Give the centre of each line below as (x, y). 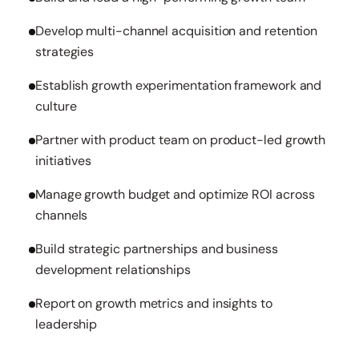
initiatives (64, 161)
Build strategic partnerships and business (157, 249)
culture (56, 106)
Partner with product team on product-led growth (181, 140)
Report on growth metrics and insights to (154, 303)
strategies (65, 52)
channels (62, 215)
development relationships (113, 270)
